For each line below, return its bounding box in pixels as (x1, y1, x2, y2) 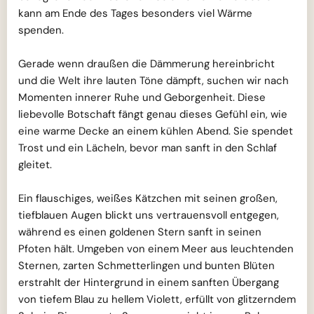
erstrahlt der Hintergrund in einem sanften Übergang (18, 275, 279, 289)
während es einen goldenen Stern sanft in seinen (18, 225, 261, 239)
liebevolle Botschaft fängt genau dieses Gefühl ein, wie (18, 107, 287, 121)
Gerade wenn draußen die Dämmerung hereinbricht (18, 57, 275, 71)
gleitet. (18, 158, 52, 172)
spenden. (18, 23, 64, 37)
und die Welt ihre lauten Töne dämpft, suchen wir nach (18, 74, 289, 88)
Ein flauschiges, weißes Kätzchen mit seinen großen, (18, 191, 278, 205)
